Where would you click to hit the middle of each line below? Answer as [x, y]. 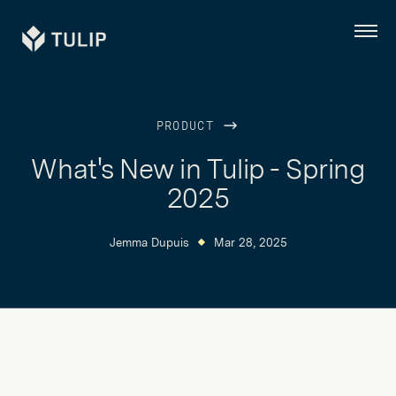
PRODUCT [189, 127]
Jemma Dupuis [149, 242]
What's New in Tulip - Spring [198, 169]
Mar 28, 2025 [250, 242]
